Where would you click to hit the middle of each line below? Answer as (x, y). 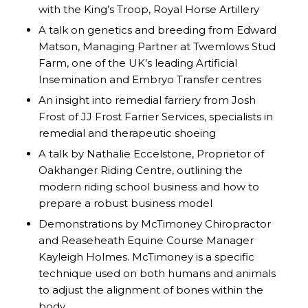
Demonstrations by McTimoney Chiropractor (154, 224)
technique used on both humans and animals (157, 274)
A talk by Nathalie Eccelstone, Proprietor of (151, 154)
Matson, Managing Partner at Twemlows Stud (157, 47)
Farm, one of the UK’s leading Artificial (137, 63)
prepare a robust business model (125, 203)
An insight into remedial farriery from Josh (147, 100)
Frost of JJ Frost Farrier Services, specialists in (155, 117)
